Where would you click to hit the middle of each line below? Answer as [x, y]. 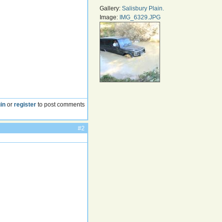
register [25, 104]
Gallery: [111, 8]
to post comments [61, 104]
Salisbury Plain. [143, 8]
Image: [110, 17]
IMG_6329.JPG [140, 17]
